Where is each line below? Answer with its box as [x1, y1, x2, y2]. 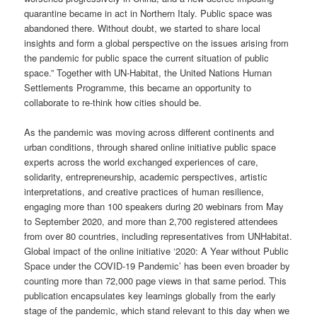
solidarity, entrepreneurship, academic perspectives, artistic [24, 170, 268, 184]
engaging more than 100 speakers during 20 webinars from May [24, 200, 284, 214]
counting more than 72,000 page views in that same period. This [24, 274, 287, 288]
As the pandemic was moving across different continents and [24, 125, 275, 139]
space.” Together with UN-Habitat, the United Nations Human [24, 66, 272, 80]
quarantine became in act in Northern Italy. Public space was [24, 6, 273, 21]
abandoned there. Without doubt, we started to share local [24, 21, 261, 35]
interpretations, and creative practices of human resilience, [24, 185, 265, 199]
